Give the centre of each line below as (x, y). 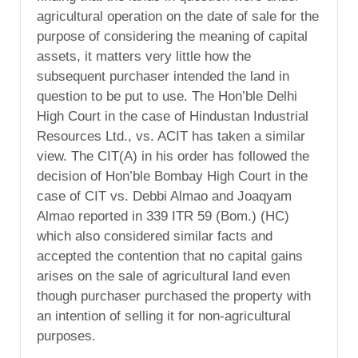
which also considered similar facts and (155, 236)
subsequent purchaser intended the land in (163, 76)
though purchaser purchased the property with (174, 296)
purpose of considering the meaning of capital (172, 36)
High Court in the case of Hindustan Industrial (173, 116)
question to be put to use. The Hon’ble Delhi (167, 96)
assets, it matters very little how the (144, 56)
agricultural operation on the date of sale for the (178, 16)
